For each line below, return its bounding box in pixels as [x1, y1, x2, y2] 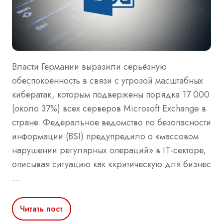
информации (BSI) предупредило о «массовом [12, 130, 199, 143]
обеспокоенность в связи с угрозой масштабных [12, 74, 203, 88]
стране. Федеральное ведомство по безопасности [12, 116, 211, 129]
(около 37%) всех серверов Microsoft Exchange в [12, 102, 206, 115]
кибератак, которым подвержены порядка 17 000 [12, 88, 210, 102]
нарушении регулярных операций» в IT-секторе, [12, 144, 206, 157]
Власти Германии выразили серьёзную [12, 60, 167, 74]
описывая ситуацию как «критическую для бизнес [12, 158, 211, 171]
